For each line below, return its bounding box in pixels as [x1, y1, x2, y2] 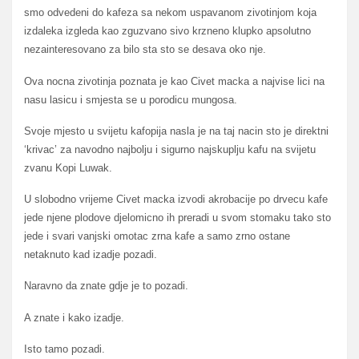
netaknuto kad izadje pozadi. [24, 248, 157, 261]
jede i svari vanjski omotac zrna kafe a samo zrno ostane [24, 230, 290, 243]
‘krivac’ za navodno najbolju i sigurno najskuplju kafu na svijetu [24, 143, 316, 155]
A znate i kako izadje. [24, 311, 124, 324]
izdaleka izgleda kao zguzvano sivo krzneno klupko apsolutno [24, 25, 311, 38]
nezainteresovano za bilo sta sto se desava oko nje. [24, 43, 266, 56]
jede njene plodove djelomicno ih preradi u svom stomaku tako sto [24, 212, 331, 224]
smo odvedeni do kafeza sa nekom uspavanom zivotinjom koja [24, 6, 317, 19]
